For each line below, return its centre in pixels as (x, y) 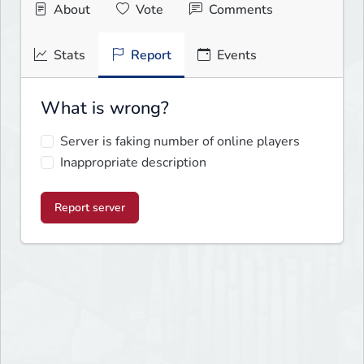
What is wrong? (105, 108)
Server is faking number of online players (180, 142)
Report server (90, 208)
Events (235, 56)
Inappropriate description (133, 163)
